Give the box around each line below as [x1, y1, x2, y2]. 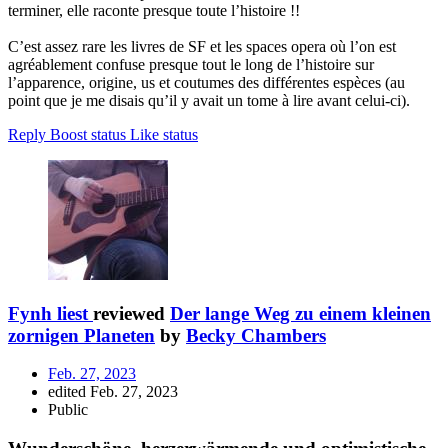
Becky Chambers [186, 324, 326, 346]
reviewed [93, 302, 170, 324]
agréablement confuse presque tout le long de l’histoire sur [8, 55, 374, 73]
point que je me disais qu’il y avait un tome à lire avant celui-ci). [8, 91, 410, 109]
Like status [130, 125, 198, 143]
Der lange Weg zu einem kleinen [170, 302, 431, 324]
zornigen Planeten [8, 324, 155, 346]
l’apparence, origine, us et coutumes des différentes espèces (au [8, 73, 405, 91]
